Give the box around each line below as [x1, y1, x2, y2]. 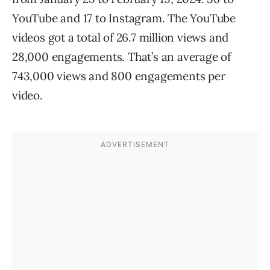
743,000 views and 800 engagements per [12, 69, 225, 83]
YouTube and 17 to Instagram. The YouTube [12, 11, 236, 25]
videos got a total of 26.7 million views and [12, 30, 229, 45]
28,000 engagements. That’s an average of [12, 49, 231, 64]
